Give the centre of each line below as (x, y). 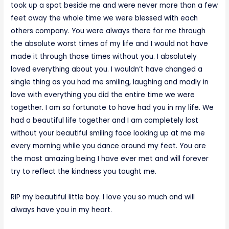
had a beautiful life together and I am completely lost (105, 121)
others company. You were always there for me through (108, 31)
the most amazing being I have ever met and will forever (110, 159)
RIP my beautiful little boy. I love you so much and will (103, 197)
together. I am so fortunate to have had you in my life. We (112, 108)
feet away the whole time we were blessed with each (105, 18)
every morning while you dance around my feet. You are (109, 146)
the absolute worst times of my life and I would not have (110, 44)
